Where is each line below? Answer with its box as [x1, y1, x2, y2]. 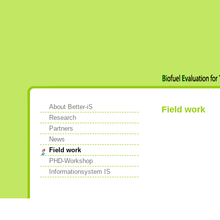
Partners [49, 125, 73, 132]
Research [49, 114, 76, 121]
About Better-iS [49, 103, 93, 110]
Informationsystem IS [49, 168, 110, 175]
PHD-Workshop [49, 157, 93, 165]
